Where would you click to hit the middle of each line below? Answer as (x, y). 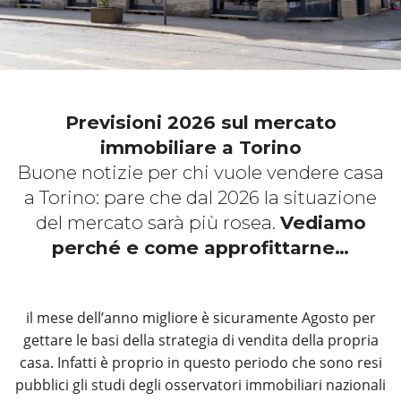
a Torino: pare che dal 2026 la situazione (200, 197)
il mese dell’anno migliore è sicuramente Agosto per (200, 317)
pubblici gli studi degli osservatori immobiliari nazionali (200, 384)
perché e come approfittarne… (200, 247)
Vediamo (323, 222)
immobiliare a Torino (200, 147)
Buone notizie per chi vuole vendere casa (200, 172)
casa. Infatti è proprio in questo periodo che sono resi (200, 362)
